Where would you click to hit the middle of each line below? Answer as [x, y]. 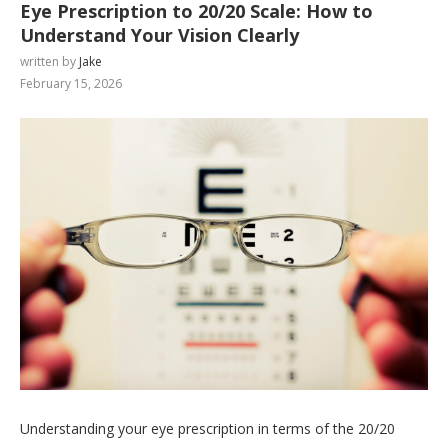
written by [49, 61]
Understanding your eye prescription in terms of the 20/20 [207, 428]
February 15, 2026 [71, 83]
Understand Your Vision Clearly [159, 34]
